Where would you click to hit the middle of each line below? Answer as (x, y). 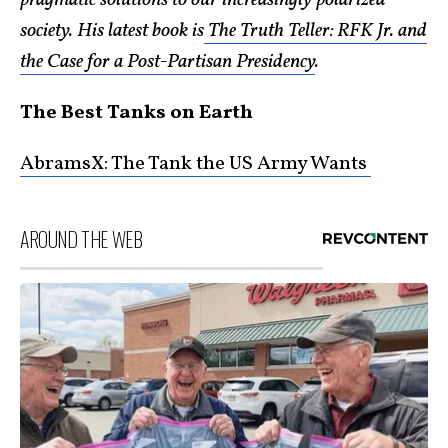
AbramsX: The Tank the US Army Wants (195, 164)
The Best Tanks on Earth (136, 113)
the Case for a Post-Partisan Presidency (167, 62)
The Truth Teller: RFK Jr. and (315, 31)
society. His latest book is (112, 31)
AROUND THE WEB (81, 239)
